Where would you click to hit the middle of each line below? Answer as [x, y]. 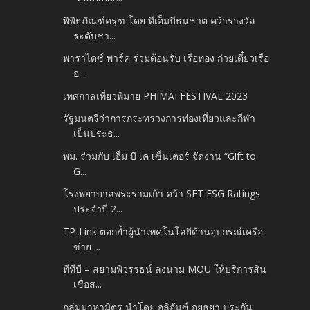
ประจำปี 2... [98, 209]
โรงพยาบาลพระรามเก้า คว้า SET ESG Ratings [162, 194]
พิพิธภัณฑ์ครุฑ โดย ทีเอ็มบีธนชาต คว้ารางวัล [159, 20]
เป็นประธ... [97, 134]
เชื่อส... [88, 284]
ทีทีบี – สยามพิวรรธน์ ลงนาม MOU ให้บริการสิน [165, 269]
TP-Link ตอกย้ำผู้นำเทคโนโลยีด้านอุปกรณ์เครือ [163, 231]
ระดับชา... [95, 35]
